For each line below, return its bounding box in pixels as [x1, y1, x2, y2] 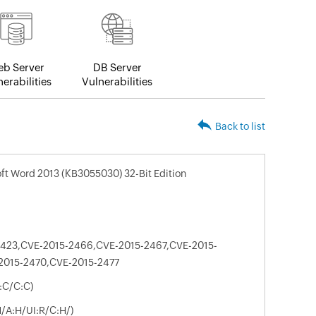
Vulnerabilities [82, 75, 152, 88]
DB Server [92, 61, 142, 74]
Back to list [215, 121, 265, 133]
